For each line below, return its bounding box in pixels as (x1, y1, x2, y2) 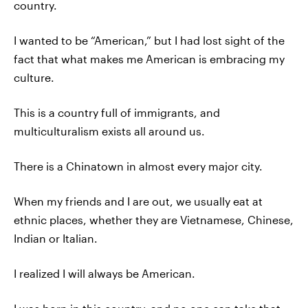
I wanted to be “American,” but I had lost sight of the (14, 34, 285, 47)
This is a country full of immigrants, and (14, 106, 220, 119)
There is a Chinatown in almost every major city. (14, 159, 263, 173)
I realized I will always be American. (14, 267, 195, 280)
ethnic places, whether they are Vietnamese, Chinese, (14, 213, 294, 226)
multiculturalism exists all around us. (14, 124, 205, 137)
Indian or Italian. (14, 232, 98, 245)
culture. (14, 71, 54, 84)
